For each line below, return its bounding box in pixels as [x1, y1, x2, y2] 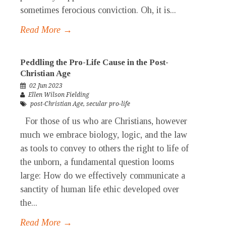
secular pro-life [86, 100, 130, 108]
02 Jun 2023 [29, 82, 63, 90]
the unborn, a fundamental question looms [20, 157, 174, 167]
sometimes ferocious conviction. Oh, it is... [20, 5, 176, 16]
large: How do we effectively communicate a [20, 171, 185, 181]
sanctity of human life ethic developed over [20, 184, 179, 195]
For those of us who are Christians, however [20, 116, 187, 127]
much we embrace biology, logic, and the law [20, 130, 187, 140]
